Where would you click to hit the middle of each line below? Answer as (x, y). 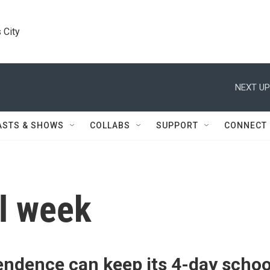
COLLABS (110, 125)
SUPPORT (177, 125)
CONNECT (246, 125)
